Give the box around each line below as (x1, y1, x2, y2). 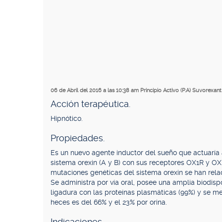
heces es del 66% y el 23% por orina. (51, 198, 167, 206)
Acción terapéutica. (51, 99, 130, 109)
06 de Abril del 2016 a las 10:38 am (51, 87, 140, 94)
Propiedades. (51, 133, 105, 143)
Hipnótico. (51, 114, 83, 122)
